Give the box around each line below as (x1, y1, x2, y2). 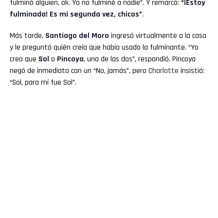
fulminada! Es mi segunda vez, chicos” (10, 9, 142, 19)
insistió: (179, 65, 204, 76)
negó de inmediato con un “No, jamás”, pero (10, 65, 148, 76)
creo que (10, 54, 38, 64)
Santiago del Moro (45, 30, 109, 41)
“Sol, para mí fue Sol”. (10, 77, 76, 88)
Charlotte (148, 65, 179, 76)
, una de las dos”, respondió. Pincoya (84, 54, 196, 64)
